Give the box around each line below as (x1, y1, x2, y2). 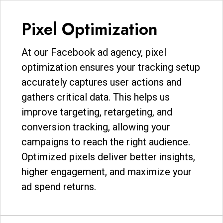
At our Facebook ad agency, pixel (21, 46, 166, 58)
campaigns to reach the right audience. (21, 135, 190, 148)
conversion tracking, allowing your (21, 120, 170, 133)
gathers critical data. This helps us (21, 91, 170, 103)
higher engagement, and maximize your (21, 165, 192, 178)
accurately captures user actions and (21, 76, 182, 88)
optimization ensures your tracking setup (21, 61, 200, 73)
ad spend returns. (21, 180, 96, 193)
